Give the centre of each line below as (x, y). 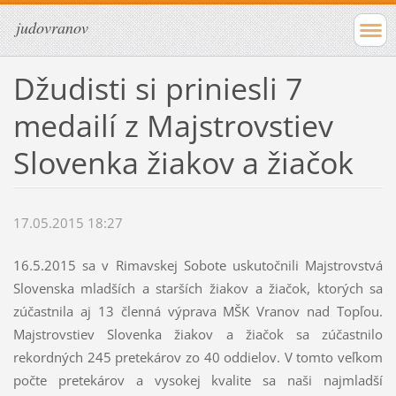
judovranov (52, 27)
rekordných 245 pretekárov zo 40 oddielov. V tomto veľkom (198, 358)
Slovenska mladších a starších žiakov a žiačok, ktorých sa (198, 289)
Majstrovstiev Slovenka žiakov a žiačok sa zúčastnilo (198, 335)
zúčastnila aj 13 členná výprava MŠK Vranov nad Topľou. (198, 312)
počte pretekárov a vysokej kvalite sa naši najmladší (198, 381)
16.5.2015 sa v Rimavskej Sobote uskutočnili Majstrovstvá (198, 266)
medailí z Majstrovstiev (173, 125)
